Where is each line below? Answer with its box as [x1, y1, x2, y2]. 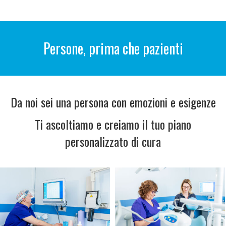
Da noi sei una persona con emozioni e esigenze [10, 92, 216, 111]
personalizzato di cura [65, 132, 161, 150]
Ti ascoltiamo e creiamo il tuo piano [35, 115, 191, 133]
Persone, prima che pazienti [43, 37, 183, 59]
